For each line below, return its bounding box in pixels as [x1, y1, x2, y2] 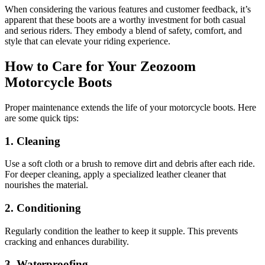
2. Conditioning [5, 201, 81, 214]
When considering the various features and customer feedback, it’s [5, 4, 251, 14]
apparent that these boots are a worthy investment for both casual [5, 14, 245, 25]
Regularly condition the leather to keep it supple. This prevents [5, 225, 238, 236]
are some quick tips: [5, 112, 79, 123]
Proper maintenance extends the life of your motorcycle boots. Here [5, 102, 256, 112]
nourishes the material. [5, 180, 88, 190]
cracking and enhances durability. [5, 236, 129, 247]
